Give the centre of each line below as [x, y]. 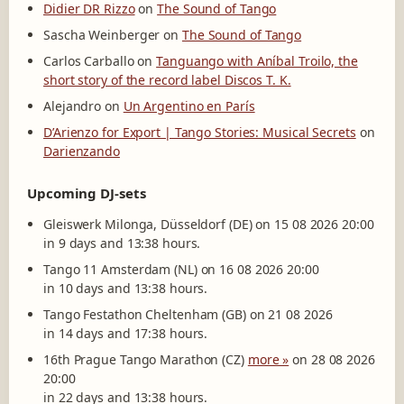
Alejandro [73, 106]
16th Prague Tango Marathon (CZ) [146, 360]
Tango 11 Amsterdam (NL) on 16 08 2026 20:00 [181, 270]
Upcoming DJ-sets [87, 193]
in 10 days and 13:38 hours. [126, 289]
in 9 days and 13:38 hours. [122, 243]
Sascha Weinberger [102, 35]
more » [268, 360]
